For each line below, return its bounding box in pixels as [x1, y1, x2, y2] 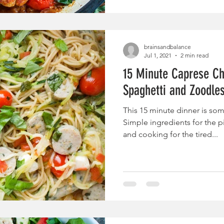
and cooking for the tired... [123, 129, 218, 139]
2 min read [180, 51, 208, 59]
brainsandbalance [144, 43, 191, 51]
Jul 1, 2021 [144, 51, 171, 59]
